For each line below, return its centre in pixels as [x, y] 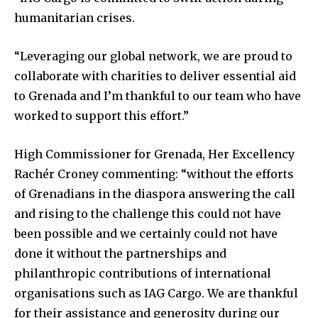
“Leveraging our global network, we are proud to [153, 56]
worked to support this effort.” [102, 116]
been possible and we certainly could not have [146, 234]
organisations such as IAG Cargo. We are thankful [156, 294]
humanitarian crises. [75, 18]
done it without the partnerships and [120, 254]
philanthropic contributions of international [143, 274]
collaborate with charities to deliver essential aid [155, 76]
